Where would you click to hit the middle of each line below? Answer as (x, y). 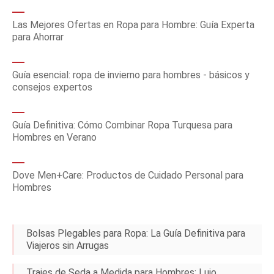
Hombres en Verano (54, 137)
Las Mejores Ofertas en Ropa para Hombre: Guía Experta (133, 25)
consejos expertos (52, 87)
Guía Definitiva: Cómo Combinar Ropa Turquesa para (122, 125)
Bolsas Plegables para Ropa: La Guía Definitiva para (136, 233)
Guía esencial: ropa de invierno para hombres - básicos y (131, 75)
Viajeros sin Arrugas (68, 246)
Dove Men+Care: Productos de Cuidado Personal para (128, 175)
